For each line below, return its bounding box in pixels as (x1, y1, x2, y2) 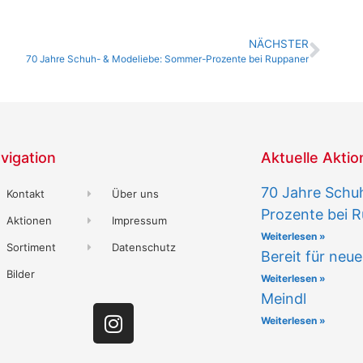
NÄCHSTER (249, 37, 309, 51)
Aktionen (6, 214, 53, 228)
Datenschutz (111, 241, 176, 254)
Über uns (111, 187, 159, 201)
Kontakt (6, 187, 45, 201)
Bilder (6, 267, 36, 281)
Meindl (260, 290, 306, 308)
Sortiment (6, 241, 57, 254)
